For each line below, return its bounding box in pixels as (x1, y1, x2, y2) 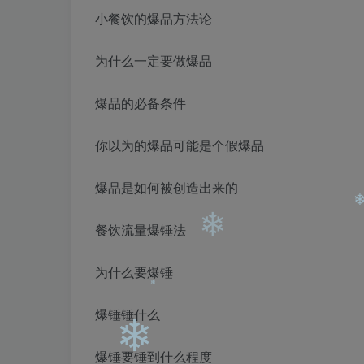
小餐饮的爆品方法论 (95, 8, 212, 28)
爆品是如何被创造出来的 (95, 177, 238, 197)
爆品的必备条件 (95, 93, 186, 112)
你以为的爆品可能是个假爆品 (95, 135, 264, 154)
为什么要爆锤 (95, 262, 173, 281)
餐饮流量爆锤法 (95, 219, 186, 239)
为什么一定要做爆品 (95, 50, 212, 70)
